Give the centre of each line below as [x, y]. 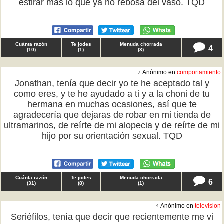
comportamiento [199, 72]
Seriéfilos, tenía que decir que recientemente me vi [112, 217]
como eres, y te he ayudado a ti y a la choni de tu [112, 94]
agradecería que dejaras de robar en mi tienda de [112, 115]
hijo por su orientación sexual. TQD [112, 136]
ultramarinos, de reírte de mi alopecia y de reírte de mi [112, 125]
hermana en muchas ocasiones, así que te [112, 104]
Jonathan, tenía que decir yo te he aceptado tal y [112, 83]
